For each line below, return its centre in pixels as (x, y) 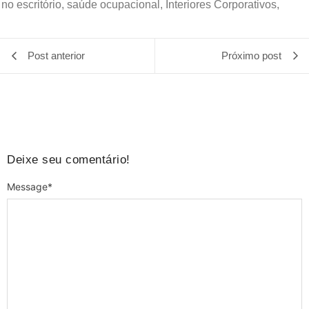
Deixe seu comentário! (69, 160)
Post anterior (56, 56)
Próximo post (251, 56)
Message (27, 186)
